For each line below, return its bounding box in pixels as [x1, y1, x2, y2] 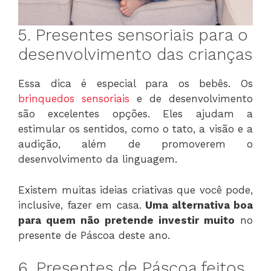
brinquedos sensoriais [18, 93, 129, 105]
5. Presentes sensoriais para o [18, 25, 248, 45]
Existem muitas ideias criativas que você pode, [18, 183, 253, 196]
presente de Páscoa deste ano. [18, 229, 170, 241]
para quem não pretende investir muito [18, 214, 235, 226]
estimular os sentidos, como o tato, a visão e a [18, 123, 253, 135]
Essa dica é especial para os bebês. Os [18, 77, 253, 90]
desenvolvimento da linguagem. [18, 153, 177, 166]
